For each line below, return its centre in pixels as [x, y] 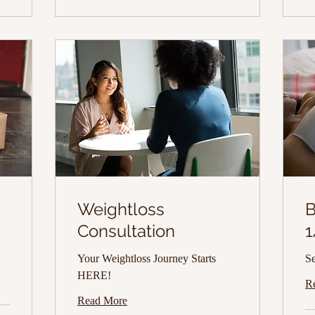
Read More [102, 301]
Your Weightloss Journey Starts [147, 259]
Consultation [126, 231]
